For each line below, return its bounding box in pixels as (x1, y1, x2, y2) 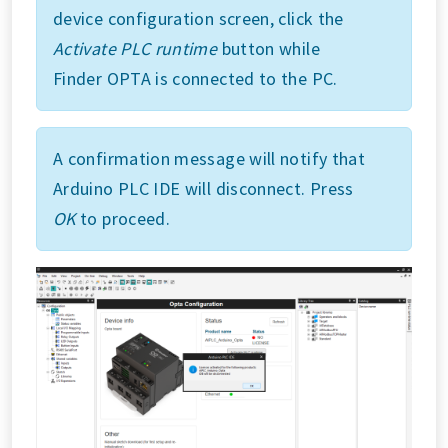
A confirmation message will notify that (53, 146, 366, 170)
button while (217, 36, 320, 60)
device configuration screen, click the (53, 6, 344, 30)
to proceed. (75, 206, 171, 230)
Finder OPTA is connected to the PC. (53, 66, 338, 90)
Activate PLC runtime (53, 36, 218, 60)
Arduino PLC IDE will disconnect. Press (53, 176, 354, 200)
